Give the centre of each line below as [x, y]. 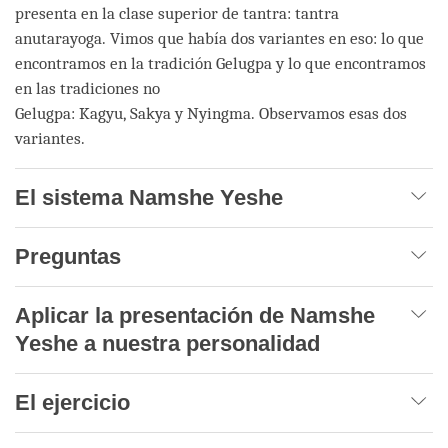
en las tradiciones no [87, 88]
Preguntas [71, 256]
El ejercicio [75, 402]
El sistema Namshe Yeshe [149, 197]
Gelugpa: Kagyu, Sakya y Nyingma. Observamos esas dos [211, 113]
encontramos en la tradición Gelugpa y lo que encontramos [220, 63]
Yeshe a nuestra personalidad [170, 343]
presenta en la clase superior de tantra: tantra [177, 13]
